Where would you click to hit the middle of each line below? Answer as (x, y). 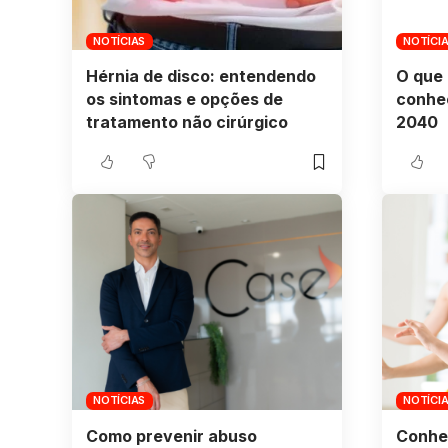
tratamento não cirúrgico (186, 122)
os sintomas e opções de (184, 99)
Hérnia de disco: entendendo (200, 76)
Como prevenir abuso (171, 435)
